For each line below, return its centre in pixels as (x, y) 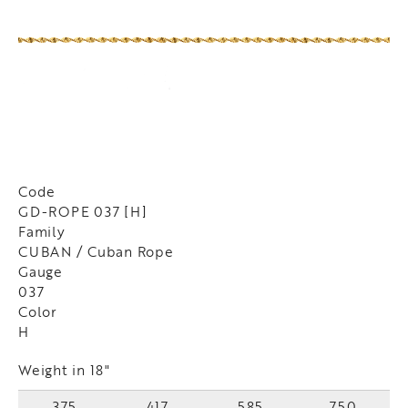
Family (42, 232)
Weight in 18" (64, 370)
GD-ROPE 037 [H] (83, 212)
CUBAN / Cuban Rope (96, 252)
